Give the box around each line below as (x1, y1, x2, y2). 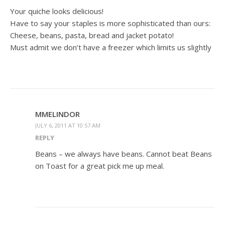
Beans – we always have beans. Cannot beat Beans (35, 148, 212, 159)
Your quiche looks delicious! (10, 6, 103, 16)
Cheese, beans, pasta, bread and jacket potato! (10, 30, 174, 40)
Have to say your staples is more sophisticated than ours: (10, 18, 210, 28)
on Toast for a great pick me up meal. (35, 160, 164, 171)
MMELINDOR (35, 108, 80, 119)
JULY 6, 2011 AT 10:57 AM (35, 121, 100, 129)
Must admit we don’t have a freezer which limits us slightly (10, 42, 211, 52)
